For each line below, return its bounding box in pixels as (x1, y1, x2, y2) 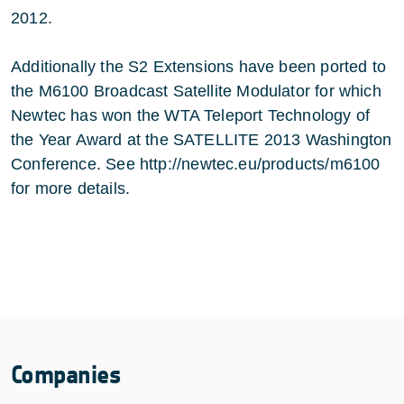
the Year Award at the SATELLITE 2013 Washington (11, 130, 392, 149)
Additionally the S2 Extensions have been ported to (11, 57, 386, 76)
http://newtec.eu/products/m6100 (139, 154, 381, 173)
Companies (11, 359, 121, 390)
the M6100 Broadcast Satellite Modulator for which (11, 81, 381, 100)
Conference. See (11, 154, 140, 173)
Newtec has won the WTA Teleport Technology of (11, 106, 371, 124)
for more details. (11, 179, 131, 197)
